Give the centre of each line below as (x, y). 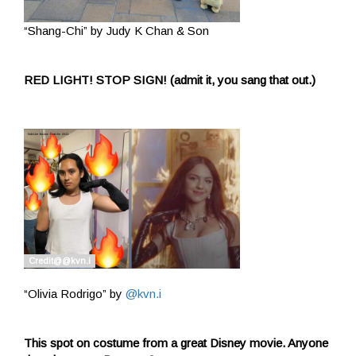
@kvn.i (143, 294)
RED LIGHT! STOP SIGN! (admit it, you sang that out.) (170, 80)
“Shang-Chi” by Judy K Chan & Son (116, 31)
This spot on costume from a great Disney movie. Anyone (176, 343)
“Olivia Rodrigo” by (75, 294)
